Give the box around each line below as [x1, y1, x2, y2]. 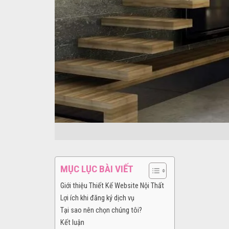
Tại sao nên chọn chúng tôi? [60, 206, 142, 215]
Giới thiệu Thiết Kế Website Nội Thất [60, 181, 164, 191]
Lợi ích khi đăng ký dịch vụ [60, 194, 134, 203]
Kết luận [60, 218, 84, 227]
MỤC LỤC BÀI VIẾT [60, 163, 133, 175]
